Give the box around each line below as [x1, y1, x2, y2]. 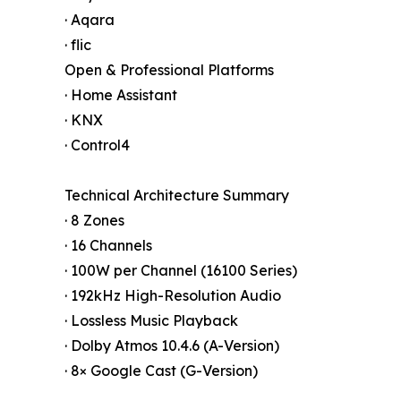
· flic [64, 35, 91, 54]
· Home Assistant [64, 85, 177, 104]
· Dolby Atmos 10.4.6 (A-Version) [64, 336, 279, 354]
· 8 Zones [64, 210, 124, 229]
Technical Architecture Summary [64, 185, 289, 204]
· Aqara [64, 10, 115, 29]
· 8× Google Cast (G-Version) [64, 361, 258, 380]
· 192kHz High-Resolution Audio [64, 286, 281, 304]
